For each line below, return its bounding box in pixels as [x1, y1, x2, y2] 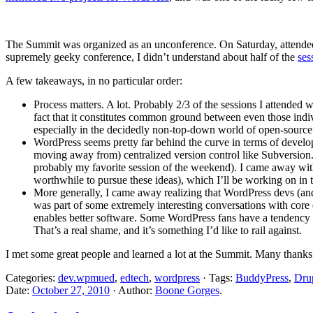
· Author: [110, 284, 155, 296]
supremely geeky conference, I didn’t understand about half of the [6, 50, 298, 63]
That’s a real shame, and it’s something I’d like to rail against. [34, 224, 302, 236]
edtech [120, 271, 149, 284]
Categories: [6, 271, 58, 284]
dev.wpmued [58, 271, 115, 284]
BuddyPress [235, 271, 289, 284]
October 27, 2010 [32, 284, 110, 296]
